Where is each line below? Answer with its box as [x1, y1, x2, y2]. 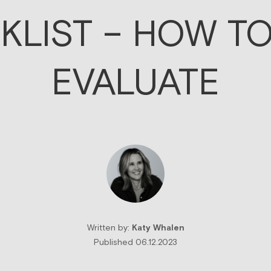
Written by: [87, 224, 132, 233]
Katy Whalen [131, 224, 184, 233]
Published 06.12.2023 [94, 238, 177, 247]
